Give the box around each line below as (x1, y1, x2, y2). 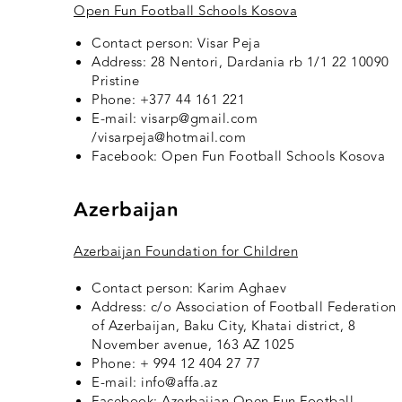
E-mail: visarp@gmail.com (92, 109, 258, 130)
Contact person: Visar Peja (92, 33, 260, 55)
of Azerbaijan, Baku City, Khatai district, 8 (92, 316, 355, 337)
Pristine (92, 71, 139, 92)
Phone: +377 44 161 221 (92, 90, 245, 111)
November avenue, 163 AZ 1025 (92, 335, 294, 356)
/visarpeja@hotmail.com (92, 127, 246, 149)
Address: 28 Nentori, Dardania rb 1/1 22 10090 (92, 52, 389, 74)
